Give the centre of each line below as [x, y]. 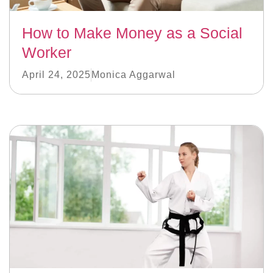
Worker [47, 53]
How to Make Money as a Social [132, 33]
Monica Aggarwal [133, 75]
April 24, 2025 [56, 75]
